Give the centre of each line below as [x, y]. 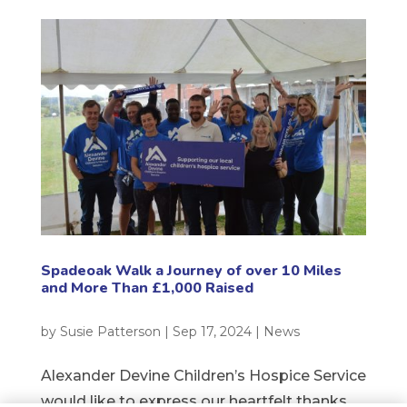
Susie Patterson [110, 332]
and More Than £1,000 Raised [149, 288]
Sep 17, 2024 [212, 332]
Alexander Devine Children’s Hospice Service [203, 376]
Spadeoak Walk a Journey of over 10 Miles [191, 271]
